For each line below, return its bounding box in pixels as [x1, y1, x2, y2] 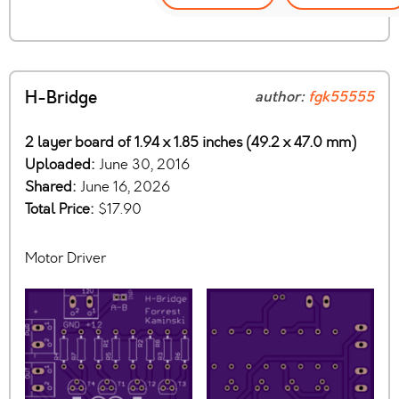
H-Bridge [25, 86, 97, 110]
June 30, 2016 [99, 155, 190, 175]
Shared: [25, 177, 80, 197]
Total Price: [25, 199, 98, 219]
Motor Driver [25, 248, 106, 268]
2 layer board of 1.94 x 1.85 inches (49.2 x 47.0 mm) [25, 133, 356, 152]
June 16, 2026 [80, 177, 170, 197]
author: [255, 87, 308, 108]
